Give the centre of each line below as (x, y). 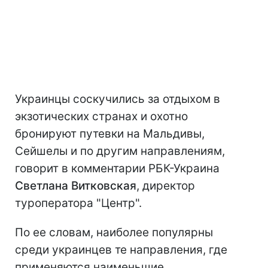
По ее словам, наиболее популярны (114, 233)
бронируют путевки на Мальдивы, (110, 134)
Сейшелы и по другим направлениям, (120, 151)
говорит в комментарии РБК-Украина (117, 169)
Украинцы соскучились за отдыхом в (118, 99)
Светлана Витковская (76, 186)
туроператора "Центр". (78, 203)
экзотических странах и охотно (101, 117)
